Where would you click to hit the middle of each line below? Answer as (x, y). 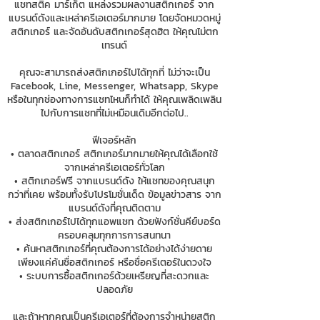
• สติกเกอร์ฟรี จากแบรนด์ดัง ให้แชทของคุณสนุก (114, 181)
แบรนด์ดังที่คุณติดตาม (114, 208)
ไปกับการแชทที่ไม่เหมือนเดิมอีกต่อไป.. (114, 113)
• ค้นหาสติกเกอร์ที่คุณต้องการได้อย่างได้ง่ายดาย (114, 249)
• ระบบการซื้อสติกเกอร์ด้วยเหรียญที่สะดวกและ (114, 276)
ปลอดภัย (114, 290)
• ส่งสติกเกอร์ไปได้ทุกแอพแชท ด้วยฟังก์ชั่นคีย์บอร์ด (114, 222)
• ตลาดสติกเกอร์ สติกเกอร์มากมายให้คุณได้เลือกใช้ (114, 154)
